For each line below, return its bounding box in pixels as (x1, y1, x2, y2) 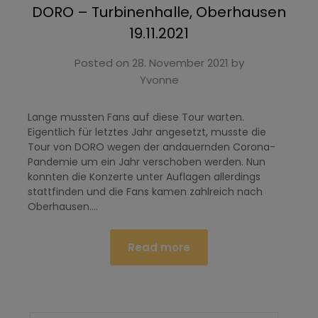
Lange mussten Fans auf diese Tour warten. (27, 109, 244, 124)
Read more (128, 239, 190, 255)
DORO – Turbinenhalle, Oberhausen (32, 1, 286, 22)
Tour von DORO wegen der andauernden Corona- (27, 139, 275, 154)
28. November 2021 (131, 55, 229, 70)
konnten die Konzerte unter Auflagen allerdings (27, 169, 261, 184)
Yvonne (139, 72, 179, 87)
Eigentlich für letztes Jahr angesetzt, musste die (27, 124, 266, 139)
